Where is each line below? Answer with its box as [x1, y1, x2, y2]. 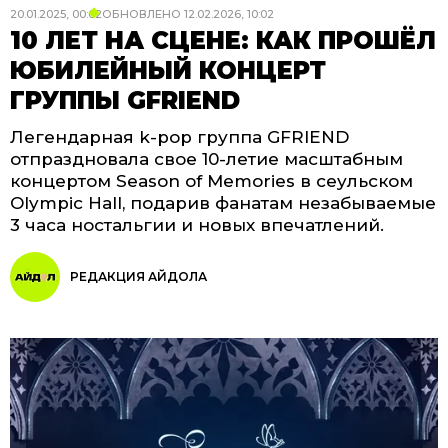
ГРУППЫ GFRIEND [10, 86, 240, 115]
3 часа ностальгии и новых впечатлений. [10, 215, 384, 235]
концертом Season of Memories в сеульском [10, 171, 413, 191]
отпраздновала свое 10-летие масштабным [10, 149, 403, 169]
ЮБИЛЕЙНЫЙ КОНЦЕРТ [10, 56, 326, 85]
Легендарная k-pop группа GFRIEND [10, 127, 349, 147]
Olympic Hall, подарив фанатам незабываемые [10, 193, 436, 213]
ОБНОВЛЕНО [102, 7, 181, 21]
